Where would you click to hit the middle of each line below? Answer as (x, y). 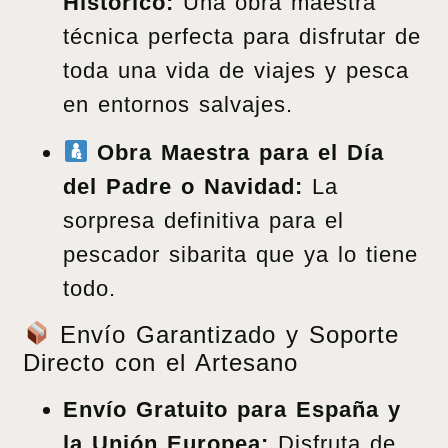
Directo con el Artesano (160, 362)
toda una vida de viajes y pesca (236, 70)
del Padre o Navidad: (183, 187)
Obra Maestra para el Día (241, 153)
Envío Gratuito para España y (232, 409)
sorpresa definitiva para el (203, 221)
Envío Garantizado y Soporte (225, 334)
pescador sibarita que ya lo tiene (240, 255)
